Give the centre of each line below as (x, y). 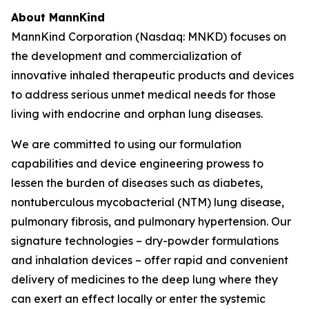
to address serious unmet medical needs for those (143, 94)
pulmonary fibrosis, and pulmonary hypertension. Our (151, 221)
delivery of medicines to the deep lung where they (144, 279)
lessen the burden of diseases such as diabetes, (137, 183)
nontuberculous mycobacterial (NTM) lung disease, (148, 202)
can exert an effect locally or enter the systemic (138, 299)
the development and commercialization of (126, 56)
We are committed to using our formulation (126, 144)
